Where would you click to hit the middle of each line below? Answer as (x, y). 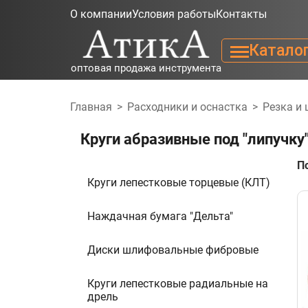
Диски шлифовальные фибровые (173, 250)
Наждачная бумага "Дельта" (160, 216)
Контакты (241, 14)
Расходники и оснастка (187, 107)
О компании (101, 14)
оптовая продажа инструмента (146, 68)
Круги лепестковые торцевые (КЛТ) (179, 183)
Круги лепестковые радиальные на (178, 284)
